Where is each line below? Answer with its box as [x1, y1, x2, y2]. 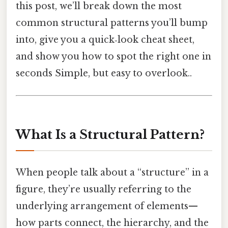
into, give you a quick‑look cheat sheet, [16, 34, 194, 45]
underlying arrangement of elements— [16, 201, 198, 212]
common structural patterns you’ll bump [16, 17, 208, 28]
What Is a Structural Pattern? [16, 127, 205, 142]
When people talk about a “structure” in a [16, 167, 209, 179]
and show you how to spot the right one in [16, 50, 211, 62]
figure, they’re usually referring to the [16, 184, 191, 195]
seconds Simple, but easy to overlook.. [16, 67, 192, 79]
